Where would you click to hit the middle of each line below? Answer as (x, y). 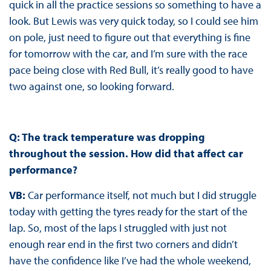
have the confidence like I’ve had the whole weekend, (130, 260)
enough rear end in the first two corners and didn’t (123, 244)
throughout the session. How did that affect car (126, 153)
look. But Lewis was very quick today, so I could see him (133, 21)
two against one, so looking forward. (91, 86)
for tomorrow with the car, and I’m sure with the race (128, 53)
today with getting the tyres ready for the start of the (128, 211)
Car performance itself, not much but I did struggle (142, 195)
